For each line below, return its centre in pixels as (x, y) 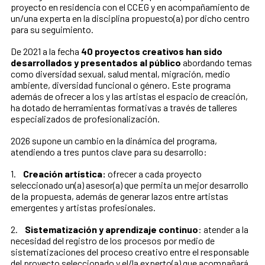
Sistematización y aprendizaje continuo (112, 230)
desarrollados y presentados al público (97, 63)
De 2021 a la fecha (46, 51)
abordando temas (217, 63)
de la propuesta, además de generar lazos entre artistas (119, 196)
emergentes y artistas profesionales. (84, 208)
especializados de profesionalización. (88, 119)
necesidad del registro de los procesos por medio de (113, 241)
